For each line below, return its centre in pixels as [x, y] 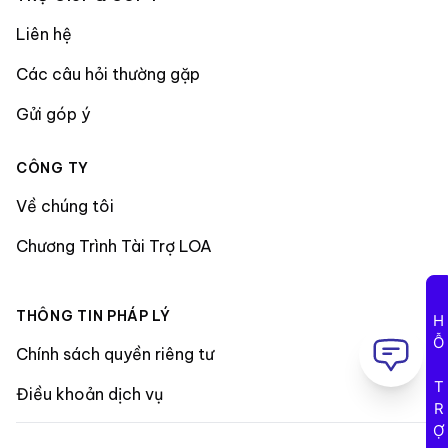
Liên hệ [44, 33]
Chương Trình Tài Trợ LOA [114, 245]
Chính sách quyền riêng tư [115, 353]
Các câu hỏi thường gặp [108, 73]
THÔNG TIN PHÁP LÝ [93, 315]
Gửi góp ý [53, 113]
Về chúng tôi [65, 205]
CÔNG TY [52, 167]
